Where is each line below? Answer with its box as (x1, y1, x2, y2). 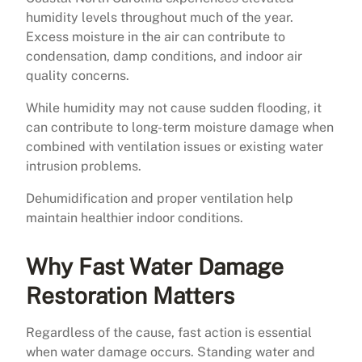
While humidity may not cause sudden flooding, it (26, 99, 322, 116)
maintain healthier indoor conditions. (26, 209, 243, 225)
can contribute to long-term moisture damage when (26, 119, 334, 135)
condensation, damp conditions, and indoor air (26, 48, 302, 64)
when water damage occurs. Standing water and (26, 343, 315, 360)
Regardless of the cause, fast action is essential (26, 324, 312, 340)
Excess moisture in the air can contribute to (26, 28, 285, 44)
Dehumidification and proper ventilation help (26, 190, 293, 206)
